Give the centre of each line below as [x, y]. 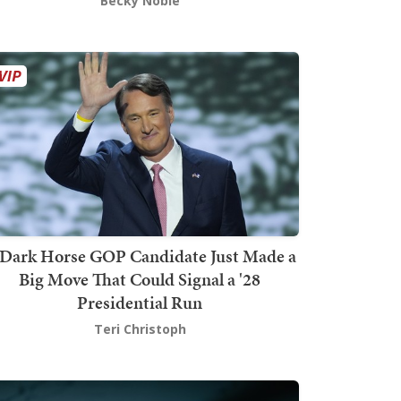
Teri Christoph [140, 329]
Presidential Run [140, 303]
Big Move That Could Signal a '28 [140, 280]
